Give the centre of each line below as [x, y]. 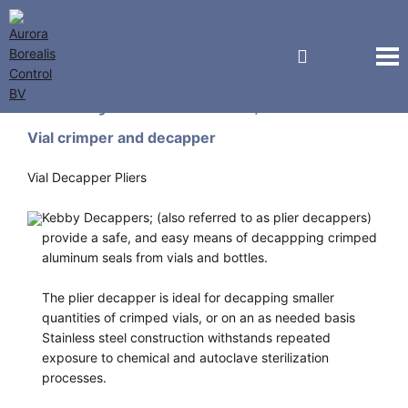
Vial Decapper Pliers [87, 177]
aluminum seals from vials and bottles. [155, 257]
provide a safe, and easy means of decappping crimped [209, 237]
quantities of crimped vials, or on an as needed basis [199, 317]
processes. [74, 377]
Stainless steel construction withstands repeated [186, 337]
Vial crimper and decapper [122, 138]
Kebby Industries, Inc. [173, 99]
